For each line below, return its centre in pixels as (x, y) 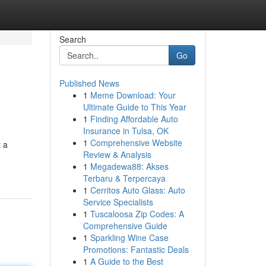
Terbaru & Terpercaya (124, 178)
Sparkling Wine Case (129, 237)
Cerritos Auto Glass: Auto (137, 190)
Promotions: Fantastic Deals (136, 249)
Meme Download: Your (133, 95)
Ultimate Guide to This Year (134, 107)
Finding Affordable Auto (134, 119)
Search (72, 39)
